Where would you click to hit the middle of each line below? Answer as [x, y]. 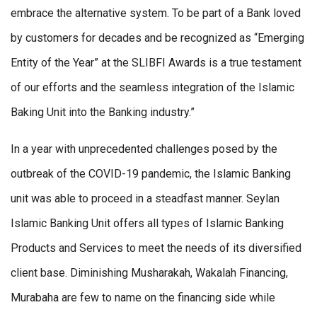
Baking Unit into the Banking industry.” [103, 112]
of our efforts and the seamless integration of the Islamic [152, 87]
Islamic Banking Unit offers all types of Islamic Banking [147, 223]
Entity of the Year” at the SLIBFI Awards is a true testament [156, 62]
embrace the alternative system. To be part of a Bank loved [156, 13]
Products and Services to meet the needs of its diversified [156, 248]
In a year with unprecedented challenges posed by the [144, 149]
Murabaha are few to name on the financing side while [143, 297]
